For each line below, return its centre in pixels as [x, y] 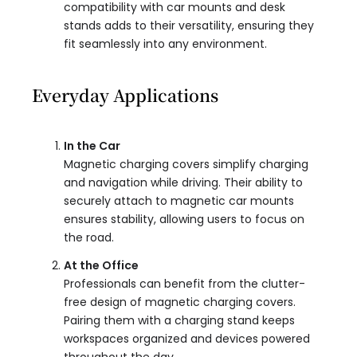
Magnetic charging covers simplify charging [186, 165]
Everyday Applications [125, 95]
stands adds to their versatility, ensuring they [189, 26]
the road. [89, 238]
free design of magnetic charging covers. [180, 302]
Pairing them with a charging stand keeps [179, 321]
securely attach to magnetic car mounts [179, 201]
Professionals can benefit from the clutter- [184, 284]
